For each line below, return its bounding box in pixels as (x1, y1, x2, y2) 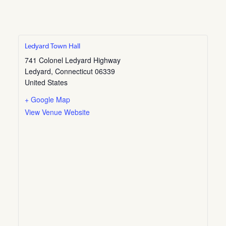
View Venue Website (25, 107, 90, 118)
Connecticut (55, 66, 93, 77)
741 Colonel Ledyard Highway (25, 55, 121, 66)
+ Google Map (25, 94, 70, 105)
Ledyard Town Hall (25, 43, 80, 51)
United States (25, 77, 68, 88)
